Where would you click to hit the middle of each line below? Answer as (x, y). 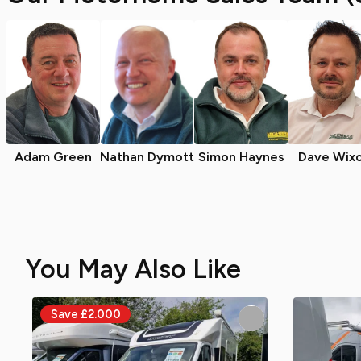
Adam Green (53, 157)
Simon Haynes (241, 157)
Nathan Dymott (147, 157)
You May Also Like (133, 269)
